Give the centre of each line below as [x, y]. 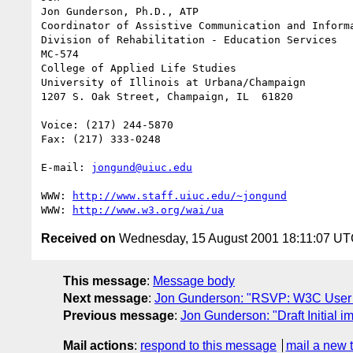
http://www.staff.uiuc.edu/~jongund [180, 195]
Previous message [119, 315]
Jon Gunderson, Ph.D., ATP [120, 11]
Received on [78, 238]
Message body [194, 281]
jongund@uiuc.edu [142, 167]
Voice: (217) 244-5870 [107, 124]
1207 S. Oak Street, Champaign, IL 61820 [167, 96]
